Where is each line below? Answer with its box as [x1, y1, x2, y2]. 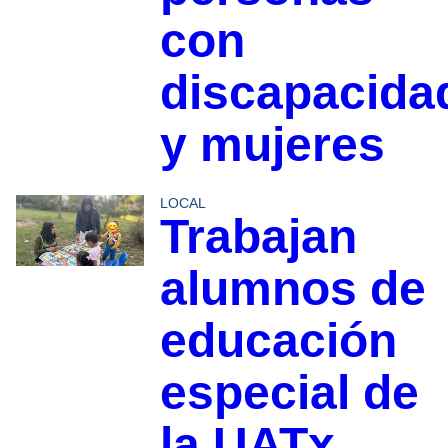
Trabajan [159, 209, 357, 263]
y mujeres [159, 117, 385, 171]
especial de [159, 365, 419, 419]
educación [159, 313, 397, 367]
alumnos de [159, 261, 426, 315]
